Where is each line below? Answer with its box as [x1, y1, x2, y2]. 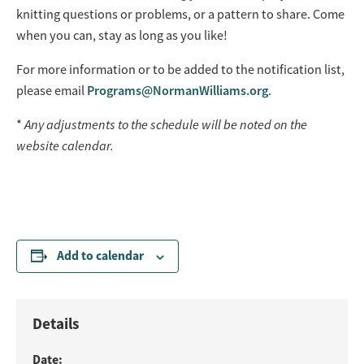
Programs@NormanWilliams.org [87, 82, 268, 99]
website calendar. [16, 137, 114, 154]
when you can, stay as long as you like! [16, 27, 227, 44]
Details [32, 314, 79, 334]
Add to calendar [57, 247, 144, 264]
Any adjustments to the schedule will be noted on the [24, 116, 307, 133]
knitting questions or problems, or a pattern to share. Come [16, 6, 344, 23]
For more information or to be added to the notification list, [16, 61, 344, 78]
